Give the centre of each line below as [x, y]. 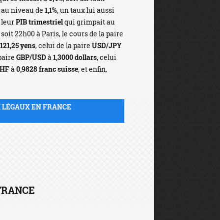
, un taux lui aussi [86, 10]
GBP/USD [31, 57]
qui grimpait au [89, 22]
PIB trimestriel [39, 22]
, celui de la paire [64, 45]
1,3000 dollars [75, 57]
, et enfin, [93, 69]
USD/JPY [107, 45]
